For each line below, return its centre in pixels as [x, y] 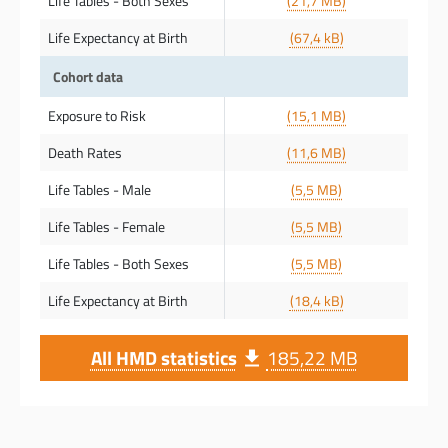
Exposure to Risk [97, 115]
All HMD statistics [163, 357]
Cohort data [88, 76]
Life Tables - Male [99, 189]
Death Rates [85, 152]
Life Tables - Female [106, 226]
